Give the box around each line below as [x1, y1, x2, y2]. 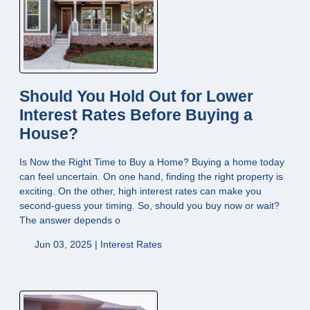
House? [19, 125, 78, 143]
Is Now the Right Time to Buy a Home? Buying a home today [19, 156, 284, 168]
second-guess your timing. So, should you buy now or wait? [19, 200, 280, 212]
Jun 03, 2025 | [31, 239, 100, 250]
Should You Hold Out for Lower [19, 88, 253, 106]
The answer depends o [19, 215, 120, 226]
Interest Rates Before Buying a [19, 107, 253, 125]
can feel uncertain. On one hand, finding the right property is [19, 171, 283, 183]
